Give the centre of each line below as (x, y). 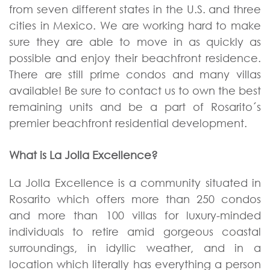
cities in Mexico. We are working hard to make (135, 25)
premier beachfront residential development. (128, 123)
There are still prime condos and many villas (135, 74)
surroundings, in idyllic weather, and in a (135, 248)
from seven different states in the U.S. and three (135, 9)
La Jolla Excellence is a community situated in (135, 183)
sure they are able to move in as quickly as (135, 41)
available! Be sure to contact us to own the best (135, 90)
